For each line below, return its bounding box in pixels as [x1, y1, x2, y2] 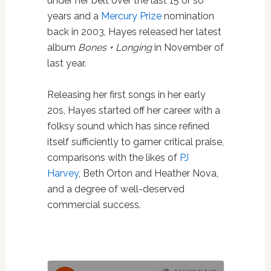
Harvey [47, 167, 79, 179]
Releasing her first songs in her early [47, 88, 206, 100]
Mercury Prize [100, 10, 162, 22]
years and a [47, 10, 101, 22]
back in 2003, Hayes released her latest [47, 25, 221, 38]
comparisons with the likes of [47, 151, 180, 163]
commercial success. [47, 198, 141, 211]
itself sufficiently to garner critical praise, [47, 135, 224, 148]
